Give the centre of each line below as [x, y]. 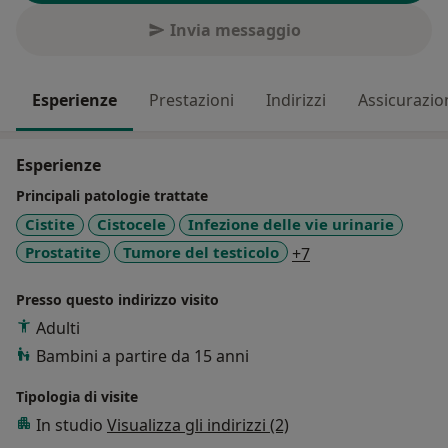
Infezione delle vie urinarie [291, 224]
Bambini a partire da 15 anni [142, 356]
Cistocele [131, 224]
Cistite [50, 224]
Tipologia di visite [77, 397]
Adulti [58, 328]
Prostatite [63, 251]
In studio [71, 425]
